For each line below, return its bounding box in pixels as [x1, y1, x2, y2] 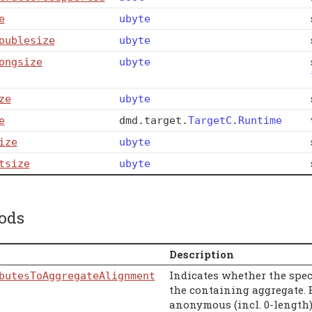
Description [169, 247, 234, 262]
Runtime [237, 114, 282, 127]
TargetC [187, 114, 232, 127]
